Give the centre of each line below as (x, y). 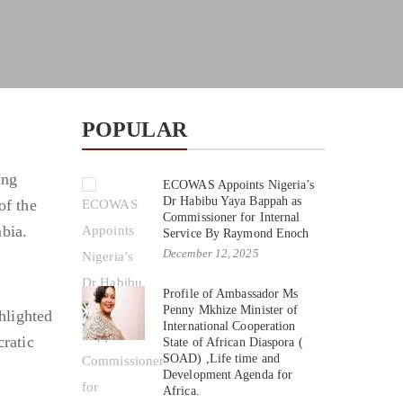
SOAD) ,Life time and (221, 358)
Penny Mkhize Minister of (231, 309)
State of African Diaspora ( (233, 342)
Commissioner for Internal (232, 217)
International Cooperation (229, 326)
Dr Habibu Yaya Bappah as (233, 201)
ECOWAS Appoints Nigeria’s (239, 184)
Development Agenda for (228, 374)
